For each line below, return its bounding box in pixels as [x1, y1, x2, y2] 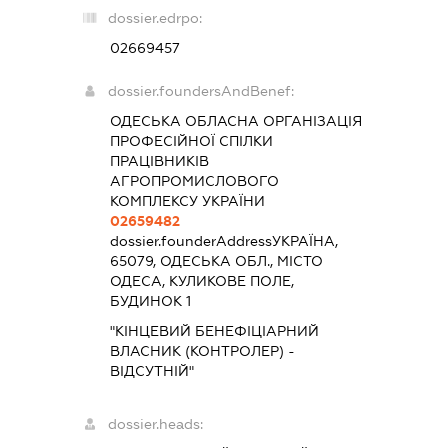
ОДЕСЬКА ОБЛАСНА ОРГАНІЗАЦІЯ [110, 113, 363, 130]
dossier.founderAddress [110, 233, 273, 250]
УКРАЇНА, [272, 233, 339, 250]
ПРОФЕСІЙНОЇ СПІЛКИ [110, 133, 274, 150]
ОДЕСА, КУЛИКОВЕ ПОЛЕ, [110, 273, 295, 290]
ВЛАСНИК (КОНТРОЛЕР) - [110, 343, 296, 360]
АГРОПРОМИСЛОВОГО [110, 173, 280, 190]
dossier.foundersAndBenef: [108, 83, 295, 100]
